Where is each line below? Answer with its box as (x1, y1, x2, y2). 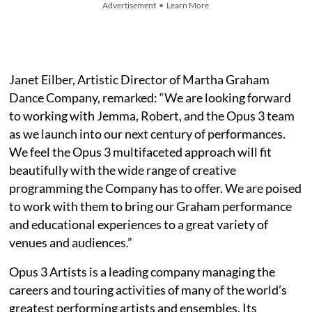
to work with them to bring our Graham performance (9, 198, 292, 214)
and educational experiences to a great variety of (9, 216, 269, 232)
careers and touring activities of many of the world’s (9, 281, 288, 297)
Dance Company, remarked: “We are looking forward (9, 89, 292, 105)
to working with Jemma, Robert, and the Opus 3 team (9, 107, 295, 123)
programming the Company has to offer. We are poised (9, 180, 302, 196)
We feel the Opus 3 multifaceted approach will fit (9, 143, 272, 159)
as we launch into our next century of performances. (9, 125, 288, 141)
